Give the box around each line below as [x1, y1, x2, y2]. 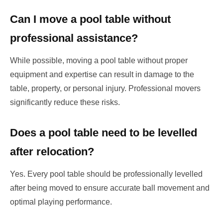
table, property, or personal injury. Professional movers [10, 84, 201, 93]
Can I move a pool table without [10, 12, 171, 25]
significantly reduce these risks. [10, 98, 120, 107]
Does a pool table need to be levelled [10, 126, 197, 139]
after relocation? [10, 145, 94, 158]
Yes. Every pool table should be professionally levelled [10, 169, 203, 178]
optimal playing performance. [10, 197, 112, 206]
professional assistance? [10, 31, 138, 44]
